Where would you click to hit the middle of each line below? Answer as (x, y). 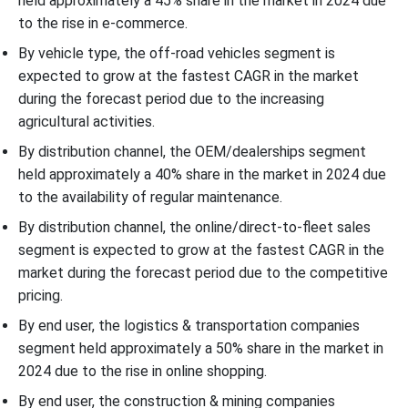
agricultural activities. (87, 121)
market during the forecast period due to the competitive (203, 272)
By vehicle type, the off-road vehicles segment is (177, 53)
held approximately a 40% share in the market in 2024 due (202, 174)
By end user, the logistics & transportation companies (189, 325)
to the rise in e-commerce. (103, 23)
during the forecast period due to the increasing (171, 98)
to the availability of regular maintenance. (150, 197)
